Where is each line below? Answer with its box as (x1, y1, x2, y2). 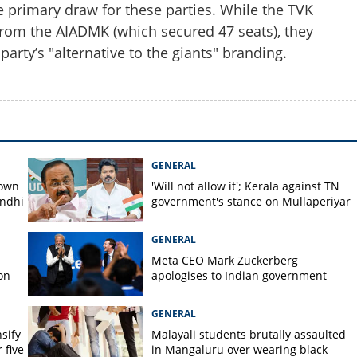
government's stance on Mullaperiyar (151, 194, 351, 209)
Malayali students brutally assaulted (151, 327, 346, 342)
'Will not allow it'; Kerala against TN (151, 178, 339, 194)
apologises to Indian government (151, 268, 327, 283)
